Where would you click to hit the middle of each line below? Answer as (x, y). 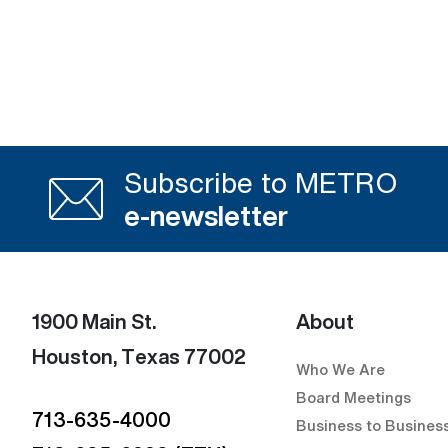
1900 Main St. (94, 321)
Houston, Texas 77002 (139, 356)
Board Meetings (353, 397)
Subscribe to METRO (261, 182)
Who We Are (340, 369)
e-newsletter (206, 215)
